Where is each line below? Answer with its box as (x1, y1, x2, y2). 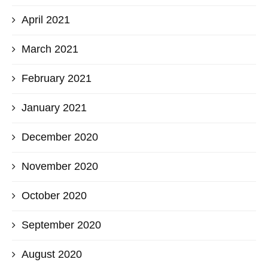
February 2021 (22, 72, 92, 84)
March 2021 (22, 42, 78, 55)
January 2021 (22, 101, 87, 114)
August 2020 (22, 248, 82, 260)
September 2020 (22, 218, 101, 231)
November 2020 (22, 160, 98, 172)
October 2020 (22, 189, 87, 202)
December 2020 (22, 130, 98, 143)
